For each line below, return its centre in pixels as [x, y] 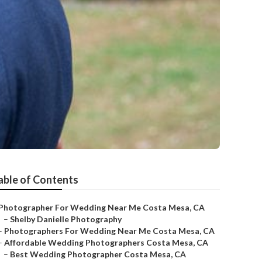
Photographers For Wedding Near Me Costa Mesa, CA [109, 231]
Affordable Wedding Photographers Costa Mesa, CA [106, 242]
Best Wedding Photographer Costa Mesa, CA [98, 254]
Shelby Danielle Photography [66, 219]
